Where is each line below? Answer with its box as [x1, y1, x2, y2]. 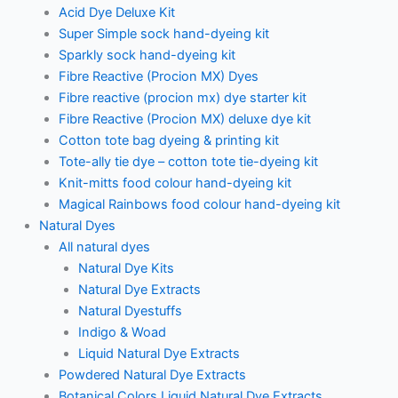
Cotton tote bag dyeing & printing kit [58, 131, 279, 148]
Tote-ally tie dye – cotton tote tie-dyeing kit [58, 153, 318, 170]
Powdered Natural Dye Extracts [58, 366, 246, 383]
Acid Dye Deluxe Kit [58, 4, 175, 20]
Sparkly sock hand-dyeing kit [58, 46, 235, 63]
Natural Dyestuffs [77, 302, 182, 319]
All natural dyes [58, 238, 150, 255]
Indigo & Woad [77, 323, 166, 340]
